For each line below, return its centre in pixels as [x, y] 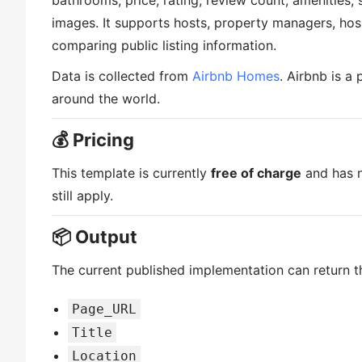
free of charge [256, 173]
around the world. [106, 99]
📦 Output [95, 237]
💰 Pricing [93, 140]
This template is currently [131, 173]
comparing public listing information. [164, 45]
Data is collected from [122, 76]
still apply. [82, 196]
